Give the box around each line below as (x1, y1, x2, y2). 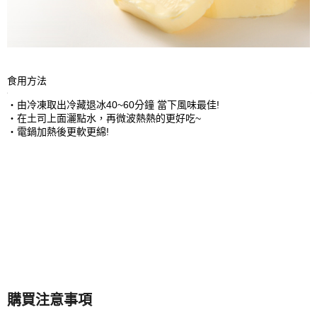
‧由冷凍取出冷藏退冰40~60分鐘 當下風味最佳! (7, 98, 219, 110)
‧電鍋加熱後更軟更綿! (7, 125, 109, 137)
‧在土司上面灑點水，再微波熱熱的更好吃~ (7, 112, 201, 124)
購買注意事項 (7, 292, 92, 308)
